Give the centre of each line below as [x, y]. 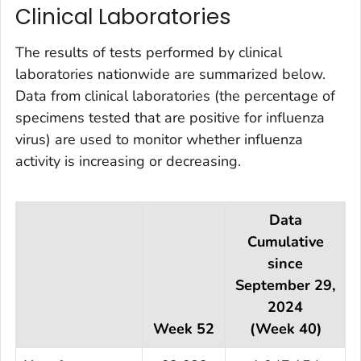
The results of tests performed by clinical [149, 52]
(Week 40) [285, 328]
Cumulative [285, 241]
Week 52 [184, 328]
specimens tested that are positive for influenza [170, 117]
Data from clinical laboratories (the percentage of [175, 95]
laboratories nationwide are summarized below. [170, 74]
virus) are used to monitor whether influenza [159, 139]
